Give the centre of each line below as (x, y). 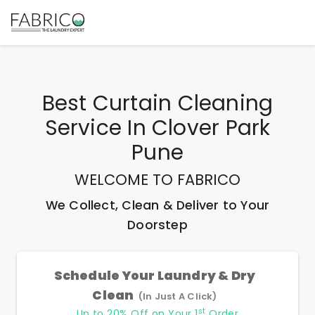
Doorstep (157, 225)
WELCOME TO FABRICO (157, 180)
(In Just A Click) (178, 296)
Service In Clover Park (157, 128)
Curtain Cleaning (183, 103)
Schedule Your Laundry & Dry (155, 276)
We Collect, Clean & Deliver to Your (157, 205)
